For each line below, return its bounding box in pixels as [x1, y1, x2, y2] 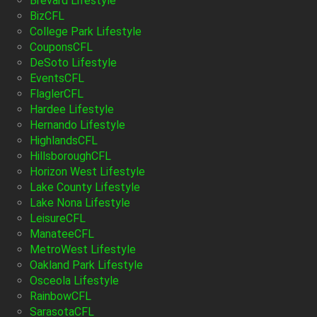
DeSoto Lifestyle [30, 56, 117, 70]
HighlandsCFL [30, 134, 98, 148]
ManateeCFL [30, 227, 94, 241]
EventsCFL [30, 71, 84, 86]
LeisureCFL [30, 212, 86, 226]
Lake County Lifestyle [30, 180, 140, 195]
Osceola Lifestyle [30, 274, 119, 288]
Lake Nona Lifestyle [30, 196, 130, 210]
